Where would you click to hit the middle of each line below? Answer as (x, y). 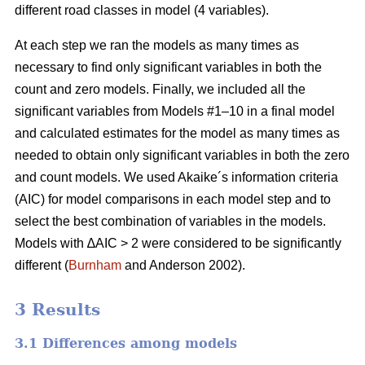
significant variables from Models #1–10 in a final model (175, 112)
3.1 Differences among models (126, 343)
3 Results (57, 310)
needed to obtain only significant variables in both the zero (182, 156)
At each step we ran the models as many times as (157, 46)
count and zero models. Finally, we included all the (160, 90)
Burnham (95, 266)
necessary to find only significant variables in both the (168, 68)
